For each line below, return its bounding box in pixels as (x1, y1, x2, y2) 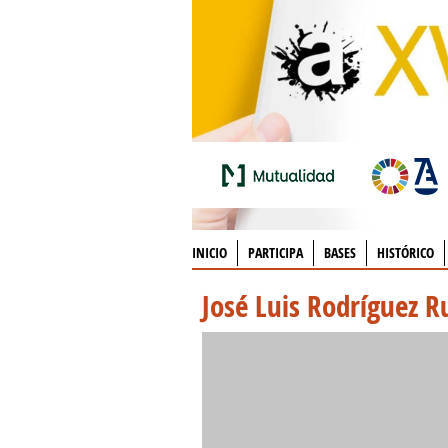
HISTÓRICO (377, 243, 434, 262)
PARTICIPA (248, 243, 303, 262)
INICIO (192, 243, 227, 262)
